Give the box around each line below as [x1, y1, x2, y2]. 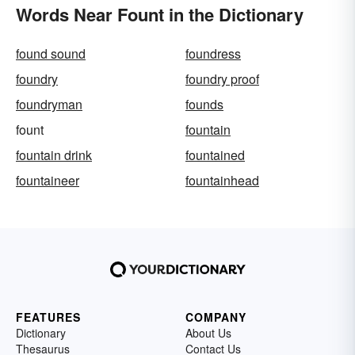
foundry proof [185, 69, 259, 88]
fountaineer [16, 170, 79, 189]
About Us [185, 324, 231, 341]
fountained [185, 145, 245, 164]
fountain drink [16, 145, 92, 164]
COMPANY [185, 308, 246, 325]
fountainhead [185, 170, 259, 189]
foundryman [16, 94, 82, 113]
